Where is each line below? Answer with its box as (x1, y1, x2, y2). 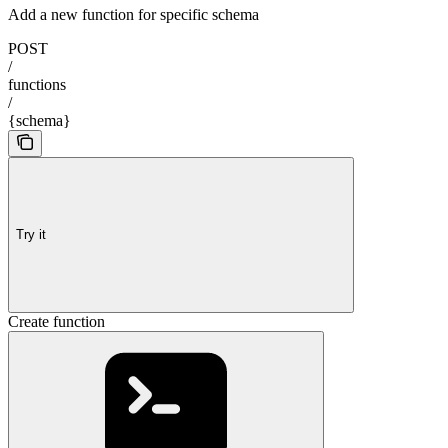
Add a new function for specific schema (8, 6, 259, 23)
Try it (16, 226, 46, 242)
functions (8, 76, 66, 93)
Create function (8, 313, 105, 330)
